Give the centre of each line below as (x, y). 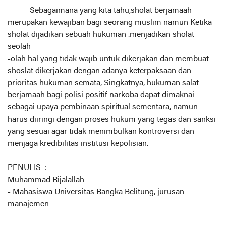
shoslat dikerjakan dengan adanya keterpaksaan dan (99, 71)
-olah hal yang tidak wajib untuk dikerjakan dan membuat (108, 59)
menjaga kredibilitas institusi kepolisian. (78, 144)
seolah (19, 47)
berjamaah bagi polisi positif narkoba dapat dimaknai (101, 95)
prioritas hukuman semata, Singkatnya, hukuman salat (103, 83)
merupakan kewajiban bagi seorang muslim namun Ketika (110, 22)
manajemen (28, 204)
